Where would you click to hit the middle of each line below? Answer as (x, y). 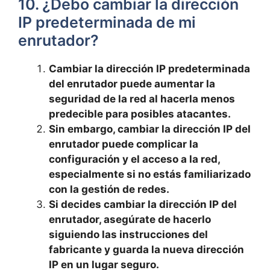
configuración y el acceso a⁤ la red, (134, 159)
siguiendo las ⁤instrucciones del (128, 234)
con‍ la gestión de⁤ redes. (109, 189)
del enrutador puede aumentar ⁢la (132, 84)
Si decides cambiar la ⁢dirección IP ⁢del (143, 204)
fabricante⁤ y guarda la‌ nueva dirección (146, 250)
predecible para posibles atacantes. (140, 114)
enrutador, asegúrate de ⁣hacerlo (130, 219)
